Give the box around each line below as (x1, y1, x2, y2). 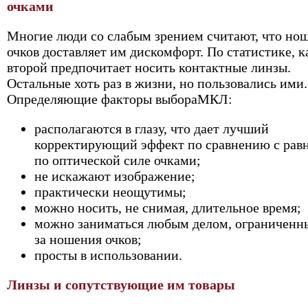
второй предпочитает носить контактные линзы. (7, 60, 291, 75)
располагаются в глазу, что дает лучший (34, 121, 269, 136)
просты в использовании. (34, 247, 182, 263)
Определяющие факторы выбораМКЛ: (7, 91, 232, 107)
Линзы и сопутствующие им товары (7, 277, 235, 292)
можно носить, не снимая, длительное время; (34, 200, 301, 215)
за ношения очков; (34, 232, 142, 247)
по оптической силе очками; (34, 153, 201, 168)
